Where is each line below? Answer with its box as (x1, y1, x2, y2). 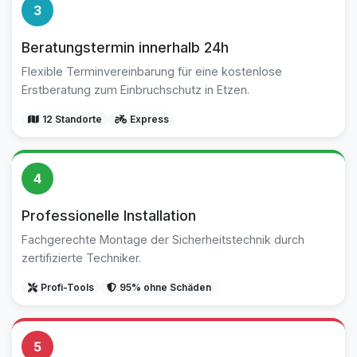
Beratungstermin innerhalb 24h (22, 39, 229, 56)
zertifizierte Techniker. (22, 251, 141, 265)
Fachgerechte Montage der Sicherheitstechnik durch (22, 233, 304, 246)
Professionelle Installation (22, 207, 196, 224)
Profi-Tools (41, 281, 94, 293)
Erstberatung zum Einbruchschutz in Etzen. (22, 83, 249, 96)
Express (130, 113, 169, 125)
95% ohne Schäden (120, 281, 211, 293)
